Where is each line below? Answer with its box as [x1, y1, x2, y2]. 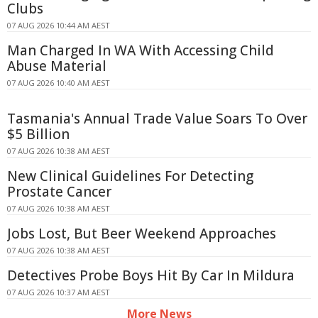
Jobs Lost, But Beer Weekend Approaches [7, 224, 276, 243]
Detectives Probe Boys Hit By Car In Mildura [7, 265, 295, 285]
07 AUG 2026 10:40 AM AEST [7, 77, 110, 88]
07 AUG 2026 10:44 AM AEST [7, 19, 110, 31]
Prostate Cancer [7, 182, 111, 201]
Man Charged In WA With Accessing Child [7, 40, 274, 60]
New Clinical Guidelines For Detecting [7, 166, 253, 185]
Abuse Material [7, 56, 106, 75]
